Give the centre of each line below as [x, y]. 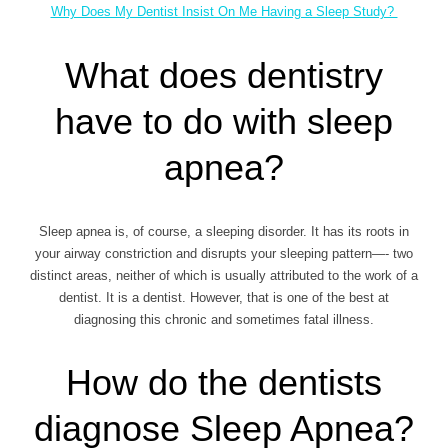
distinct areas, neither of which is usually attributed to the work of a [224, 275]
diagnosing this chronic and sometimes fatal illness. [224, 319]
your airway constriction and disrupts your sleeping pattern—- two [224, 253]
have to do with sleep [224, 121]
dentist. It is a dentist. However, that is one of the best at [224, 297]
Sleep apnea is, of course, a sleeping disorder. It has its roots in [224, 231]
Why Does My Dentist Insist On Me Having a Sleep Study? [224, 11]
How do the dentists [224, 383]
